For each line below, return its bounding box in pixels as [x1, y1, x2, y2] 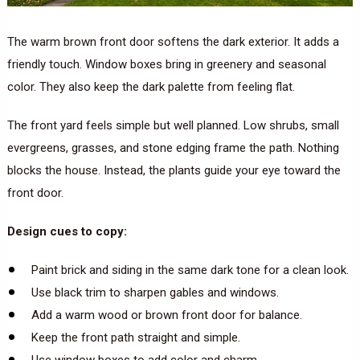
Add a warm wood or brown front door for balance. [31, 307, 302, 322]
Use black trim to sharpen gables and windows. [31, 284, 279, 300]
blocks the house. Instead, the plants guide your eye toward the [6, 162, 341, 178]
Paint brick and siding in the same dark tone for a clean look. [31, 262, 349, 277]
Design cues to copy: [6, 223, 127, 239]
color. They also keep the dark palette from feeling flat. [6, 79, 295, 94]
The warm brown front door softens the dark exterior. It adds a [6, 34, 339, 49]
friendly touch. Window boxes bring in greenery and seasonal [6, 56, 326, 72]
